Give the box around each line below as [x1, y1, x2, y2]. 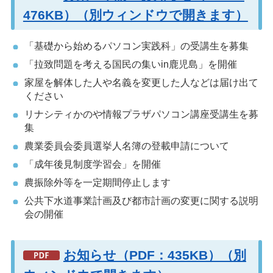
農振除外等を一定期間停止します [24, 177, 171, 188]
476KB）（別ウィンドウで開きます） [23, 7, 248, 22]
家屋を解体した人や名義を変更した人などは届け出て [24, 77, 258, 88]
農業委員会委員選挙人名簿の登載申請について [24, 141, 229, 152]
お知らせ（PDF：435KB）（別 [63, 248, 246, 263]
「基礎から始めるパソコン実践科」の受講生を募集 [24, 41, 249, 52]
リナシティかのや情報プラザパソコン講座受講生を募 [24, 109, 258, 120]
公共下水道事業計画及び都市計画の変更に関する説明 [24, 196, 258, 207]
